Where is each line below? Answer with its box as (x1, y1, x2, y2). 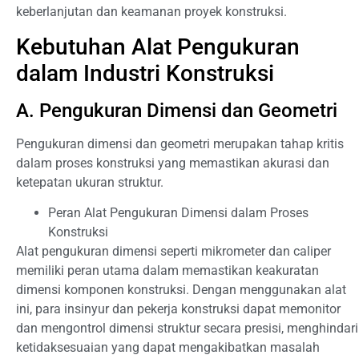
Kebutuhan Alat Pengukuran (16, 33, 300, 60)
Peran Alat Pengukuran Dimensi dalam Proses (48, 205, 309, 221)
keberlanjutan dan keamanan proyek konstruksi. (16, 4, 287, 20)
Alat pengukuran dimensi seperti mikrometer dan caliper (16, 244, 331, 260)
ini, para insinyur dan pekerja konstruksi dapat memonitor (16, 301, 341, 317)
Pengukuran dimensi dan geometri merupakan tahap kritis (16, 135, 344, 151)
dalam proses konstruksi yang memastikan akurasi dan (16, 155, 329, 171)
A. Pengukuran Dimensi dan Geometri (16, 99, 337, 122)
